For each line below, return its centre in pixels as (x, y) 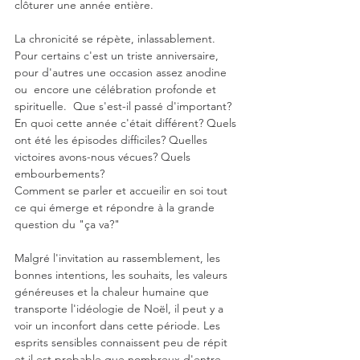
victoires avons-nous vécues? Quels (104, 157)
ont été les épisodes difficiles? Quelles (112, 140)
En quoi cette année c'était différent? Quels (127, 123)
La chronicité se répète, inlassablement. (117, 39)
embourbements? (61, 174)
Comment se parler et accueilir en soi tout (123, 190)
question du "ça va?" (67, 224)
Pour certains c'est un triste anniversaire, (118, 55)
